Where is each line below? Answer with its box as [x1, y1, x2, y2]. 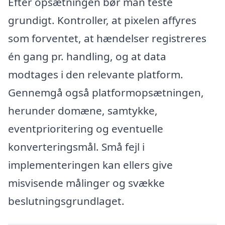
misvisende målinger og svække [8, 175, 165, 190]
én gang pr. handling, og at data [8, 49, 166, 63]
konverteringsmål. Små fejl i [8, 139, 145, 154]
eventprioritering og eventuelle [8, 121, 163, 136]
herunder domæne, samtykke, [8, 103, 158, 118]
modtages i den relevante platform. [8, 67, 183, 81]
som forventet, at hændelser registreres [8, 31, 206, 45]
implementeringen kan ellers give [8, 157, 173, 172]
